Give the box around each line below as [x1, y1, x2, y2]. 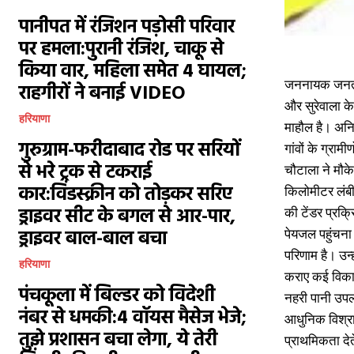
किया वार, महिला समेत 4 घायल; [19, 57, 247, 87]
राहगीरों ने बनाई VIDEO [19, 79, 186, 109]
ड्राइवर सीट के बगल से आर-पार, [19, 202, 235, 232]
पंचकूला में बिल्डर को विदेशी [19, 281, 215, 311]
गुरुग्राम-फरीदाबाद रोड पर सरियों [19, 136, 241, 166]
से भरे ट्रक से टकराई [19, 158, 152, 188]
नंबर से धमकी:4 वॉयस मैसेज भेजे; [19, 303, 247, 333]
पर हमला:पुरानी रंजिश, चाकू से [19, 35, 224, 65]
